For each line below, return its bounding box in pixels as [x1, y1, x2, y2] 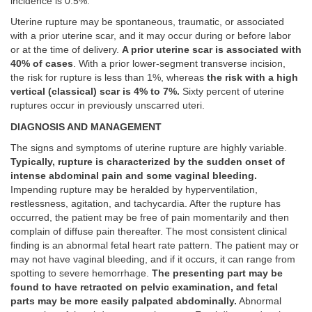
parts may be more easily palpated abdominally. [10, 296, 237, 307]
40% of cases [10, 58, 73, 70]
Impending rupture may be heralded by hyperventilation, [10, 185, 258, 196]
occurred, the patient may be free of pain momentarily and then [10, 212, 289, 224]
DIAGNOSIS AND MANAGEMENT [10, 121, 162, 132]
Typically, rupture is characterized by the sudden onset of [10, 157, 285, 168]
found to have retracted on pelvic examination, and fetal [10, 282, 278, 293]
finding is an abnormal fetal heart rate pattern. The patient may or [10, 240, 299, 251]
